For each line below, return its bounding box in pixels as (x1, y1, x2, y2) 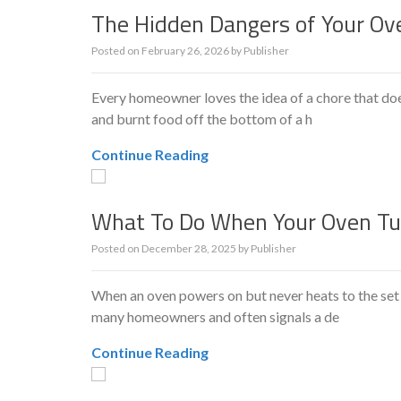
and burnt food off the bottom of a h (91, 110, 312, 127)
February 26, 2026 (141, 44, 229, 57)
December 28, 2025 (141, 242, 236, 255)
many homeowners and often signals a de (91, 308, 339, 325)
